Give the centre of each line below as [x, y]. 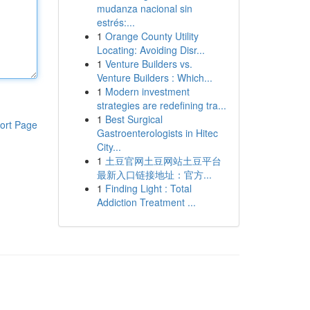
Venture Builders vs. [148, 64]
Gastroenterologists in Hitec [157, 133]
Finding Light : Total [148, 188]
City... [109, 147]
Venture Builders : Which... [154, 77]
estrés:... [116, 22]
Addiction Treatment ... [146, 202]
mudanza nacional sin [144, 8]
